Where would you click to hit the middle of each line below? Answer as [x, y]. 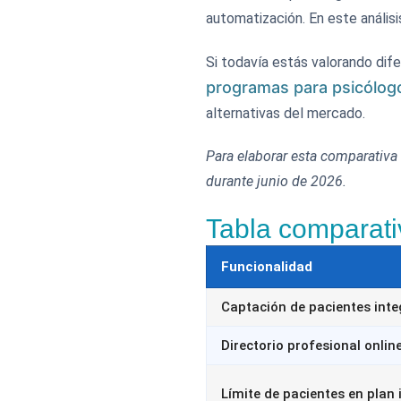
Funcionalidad [267, 267]
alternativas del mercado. [286, 113]
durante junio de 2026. [276, 181]
